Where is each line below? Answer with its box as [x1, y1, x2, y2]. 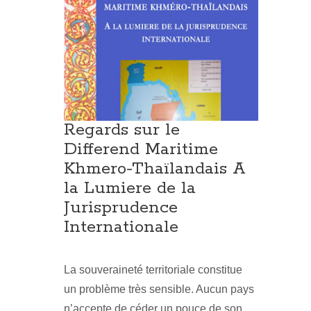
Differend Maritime [64, 139, 218, 161]
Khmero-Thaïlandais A [64, 158, 246, 180]
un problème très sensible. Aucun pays [64, 283, 254, 296]
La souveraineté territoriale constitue [64, 264, 242, 276]
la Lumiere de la [64, 178, 196, 200]
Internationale [64, 217, 178, 239]
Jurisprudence [64, 197, 178, 219]
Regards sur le [64, 119, 180, 142]
